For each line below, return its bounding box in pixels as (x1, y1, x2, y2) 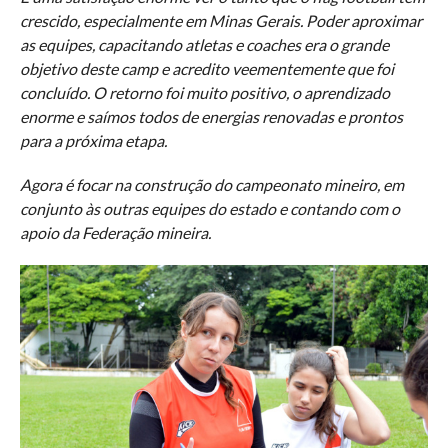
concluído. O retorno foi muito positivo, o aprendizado (19, 83, 390, 103)
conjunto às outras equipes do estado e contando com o (19, 199, 400, 219)
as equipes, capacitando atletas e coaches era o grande (19, 35, 389, 55)
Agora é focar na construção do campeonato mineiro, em (19, 175, 404, 195)
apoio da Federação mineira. (19, 223, 211, 243)
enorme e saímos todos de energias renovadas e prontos (19, 107, 403, 127)
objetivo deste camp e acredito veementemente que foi (19, 59, 394, 79)
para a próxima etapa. (19, 131, 167, 151)
